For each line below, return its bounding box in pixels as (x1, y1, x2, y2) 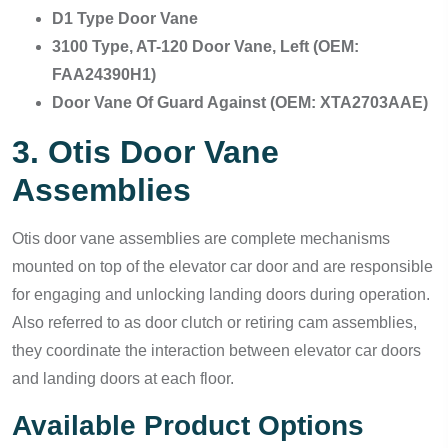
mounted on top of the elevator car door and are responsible (12, 258, 433, 275)
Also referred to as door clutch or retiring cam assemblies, (12, 314, 417, 331)
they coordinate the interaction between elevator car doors (12, 342, 421, 359)
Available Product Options (12, 410, 364, 441)
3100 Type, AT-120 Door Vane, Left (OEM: (52, 38, 359, 55)
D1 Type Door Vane (52, 10, 198, 27)
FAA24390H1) (52, 66, 156, 83)
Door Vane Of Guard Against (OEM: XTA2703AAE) (52, 94, 428, 111)
